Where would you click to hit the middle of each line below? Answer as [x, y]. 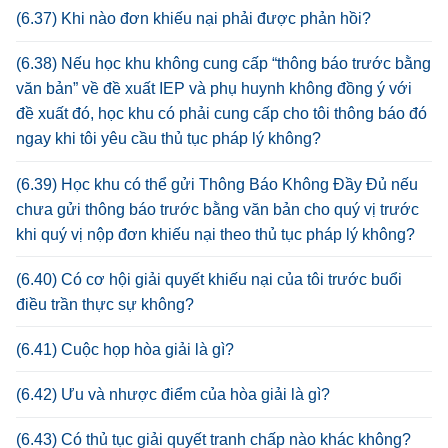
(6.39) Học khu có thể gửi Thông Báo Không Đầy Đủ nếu [217, 184]
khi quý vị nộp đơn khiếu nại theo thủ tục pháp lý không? [215, 234]
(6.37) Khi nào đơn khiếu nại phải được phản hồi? [193, 19]
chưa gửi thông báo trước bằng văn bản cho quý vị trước [217, 209]
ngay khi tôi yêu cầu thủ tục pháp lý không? [168, 139]
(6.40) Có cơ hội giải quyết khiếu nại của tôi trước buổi [209, 279]
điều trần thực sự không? [105, 304]
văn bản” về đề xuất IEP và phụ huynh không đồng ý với [214, 89]
